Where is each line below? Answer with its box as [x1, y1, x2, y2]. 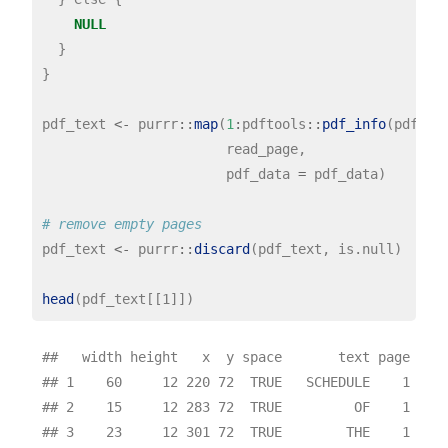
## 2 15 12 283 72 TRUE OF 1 [41, 399, 410, 416]
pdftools [241, 115, 306, 132]
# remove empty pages [41, 215, 202, 232]
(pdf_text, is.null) [249, 240, 402, 257]
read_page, [41, 140, 306, 157]
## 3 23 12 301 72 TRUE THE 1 [41, 424, 410, 441]
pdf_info [321, 115, 386, 132]
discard [193, 240, 250, 257]
